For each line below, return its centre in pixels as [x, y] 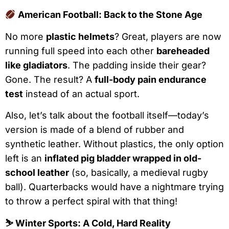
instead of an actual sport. [81, 94]
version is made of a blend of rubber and [95, 130]
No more [26, 36]
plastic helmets [80, 36]
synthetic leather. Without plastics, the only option [114, 144]
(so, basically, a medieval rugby [139, 173]
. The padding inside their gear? [137, 65]
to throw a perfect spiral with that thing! [91, 201]
